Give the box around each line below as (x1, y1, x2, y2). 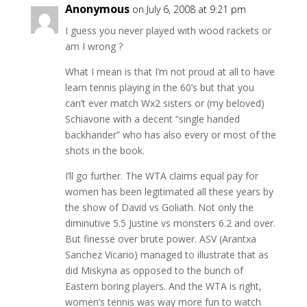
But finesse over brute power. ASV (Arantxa (64, 232, 256, 245)
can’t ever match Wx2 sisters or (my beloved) (64, 96, 265, 110)
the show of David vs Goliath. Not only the (64, 200, 254, 214)
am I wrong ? (64, 39, 123, 53)
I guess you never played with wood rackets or (64, 23, 271, 37)
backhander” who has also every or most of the (64, 127, 276, 141)
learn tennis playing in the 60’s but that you (64, 80, 254, 94)
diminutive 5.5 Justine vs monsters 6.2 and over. (64, 216, 275, 230)
